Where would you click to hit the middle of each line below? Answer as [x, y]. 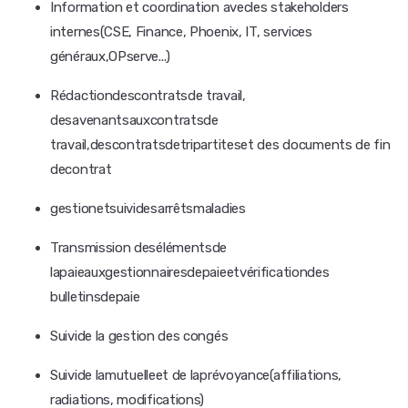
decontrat [81, 169]
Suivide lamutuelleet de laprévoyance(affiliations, [196, 375]
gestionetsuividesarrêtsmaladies [148, 209]
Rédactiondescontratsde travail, [148, 96]
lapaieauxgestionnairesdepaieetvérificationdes [190, 272]
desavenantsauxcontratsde [134, 120]
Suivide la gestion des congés [139, 336]
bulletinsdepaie [95, 297]
